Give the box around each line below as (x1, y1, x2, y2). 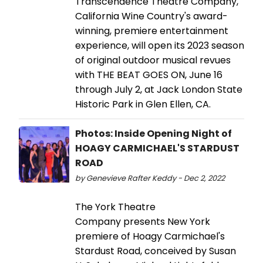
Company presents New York (75, 214, 210, 228)
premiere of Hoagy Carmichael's (75, 229, 225, 243)
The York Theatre (75, 200, 156, 214)
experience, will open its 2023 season (75, 38, 244, 52)
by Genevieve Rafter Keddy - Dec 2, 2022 (75, 173, 225, 183)
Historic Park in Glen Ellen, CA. (75, 97, 213, 111)
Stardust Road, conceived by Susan (75, 244, 236, 258)
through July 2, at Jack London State (75, 82, 242, 96)
